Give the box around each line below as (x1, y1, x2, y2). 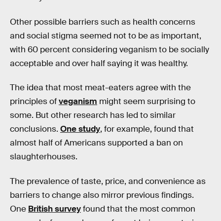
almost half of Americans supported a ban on (10, 138, 183, 148)
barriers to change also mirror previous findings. (10, 189, 194, 200)
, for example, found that (100, 124, 194, 135)
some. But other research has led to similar (10, 110, 176, 121)
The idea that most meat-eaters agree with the (10, 82, 191, 93)
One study (60, 124, 100, 135)
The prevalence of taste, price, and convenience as (10, 176, 206, 186)
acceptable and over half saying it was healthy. (10, 58, 188, 69)
